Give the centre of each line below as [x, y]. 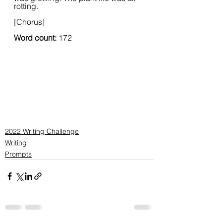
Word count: [36, 38]
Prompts [18, 154]
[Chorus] [29, 22]
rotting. [26, 6]
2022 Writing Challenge [42, 131]
